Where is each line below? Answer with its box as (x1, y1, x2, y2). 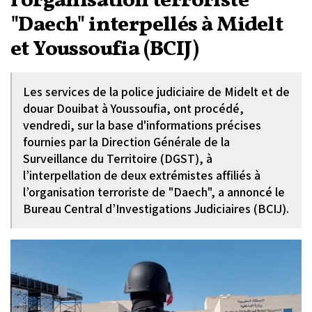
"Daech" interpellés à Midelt (10, 10, 283, 40)
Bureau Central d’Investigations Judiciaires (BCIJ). (23, 201, 289, 217)
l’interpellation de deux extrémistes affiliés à (23, 167, 260, 183)
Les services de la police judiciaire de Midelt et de (23, 84, 290, 100)
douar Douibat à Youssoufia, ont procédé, (23, 100, 244, 116)
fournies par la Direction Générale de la (23, 134, 230, 150)
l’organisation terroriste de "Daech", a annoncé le (23, 184, 285, 200)
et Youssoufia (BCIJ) (10, 35, 198, 64)
